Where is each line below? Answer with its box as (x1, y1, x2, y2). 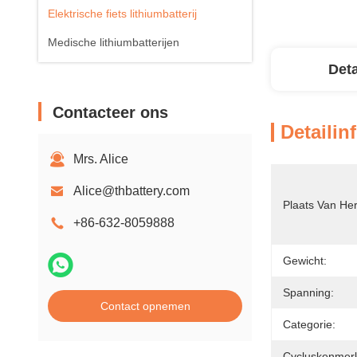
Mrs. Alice (73, 152, 128, 166)
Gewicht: (283, 254, 327, 267)
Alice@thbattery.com (73, 184, 190, 198)
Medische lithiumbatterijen (48, 36, 179, 49)
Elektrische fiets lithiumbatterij (48, 7, 197, 20)
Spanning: (283, 286, 334, 299)
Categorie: (283, 318, 335, 331)
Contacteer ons (53, 104, 168, 121)
